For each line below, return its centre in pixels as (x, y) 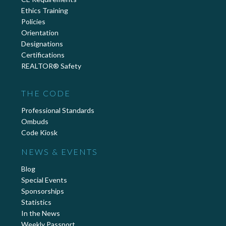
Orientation (40, 33)
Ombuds (35, 122)
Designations (42, 44)
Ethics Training (45, 11)
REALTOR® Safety (51, 66)
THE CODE (46, 93)
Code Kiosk (39, 133)
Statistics (36, 202)
